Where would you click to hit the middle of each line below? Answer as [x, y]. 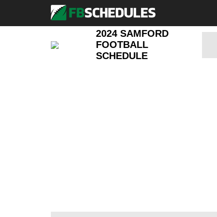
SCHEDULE [122, 56]
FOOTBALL [122, 45]
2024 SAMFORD [132, 33]
